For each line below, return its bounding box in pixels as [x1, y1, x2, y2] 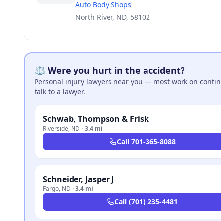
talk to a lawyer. [35, 87, 85, 96]
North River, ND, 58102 [75, 12, 150, 22]
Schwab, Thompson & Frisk [43, 113, 149, 124]
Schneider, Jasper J [43, 174, 114, 184]
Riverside [43, 124, 68, 133]
